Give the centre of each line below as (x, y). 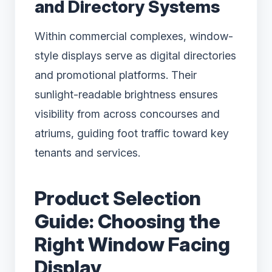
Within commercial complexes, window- (134, 36)
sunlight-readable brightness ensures (126, 94)
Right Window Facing (132, 244)
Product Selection (118, 198)
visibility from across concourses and (127, 114)
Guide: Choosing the (127, 221)
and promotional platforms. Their (116, 75)
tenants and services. (87, 152)
